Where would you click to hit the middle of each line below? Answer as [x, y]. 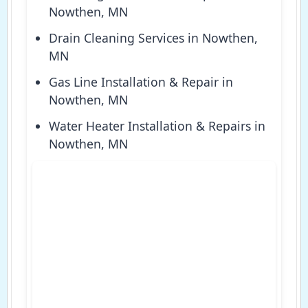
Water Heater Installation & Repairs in [157, 125]
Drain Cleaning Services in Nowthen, [153, 37]
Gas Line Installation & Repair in [141, 81]
